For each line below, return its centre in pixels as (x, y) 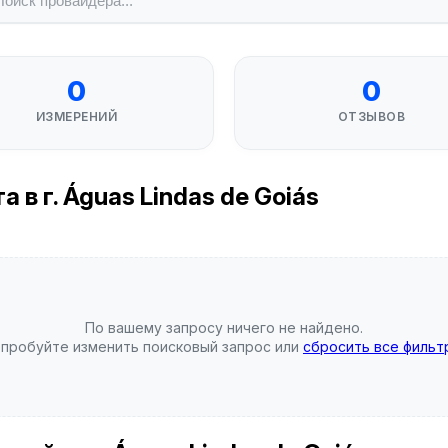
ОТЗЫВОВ (371, 116)
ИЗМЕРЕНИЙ (76, 116)
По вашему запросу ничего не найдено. (224, 327)
